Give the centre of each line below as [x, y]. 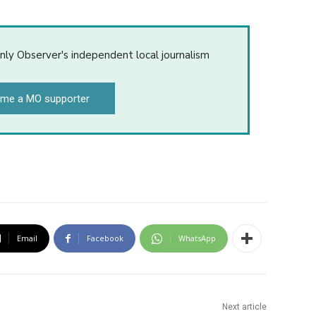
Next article [244, 307]
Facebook [105, 238]
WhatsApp [197, 238]
